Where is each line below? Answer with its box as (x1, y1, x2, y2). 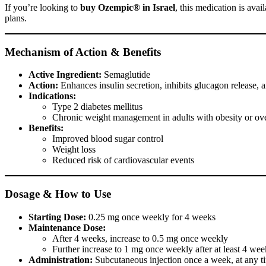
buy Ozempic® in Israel (80, 2, 175, 12)
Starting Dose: (28, 211, 86, 222)
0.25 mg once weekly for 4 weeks (86, 211, 216, 222)
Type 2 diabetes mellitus (52, 102, 142, 112)
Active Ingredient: (28, 69, 102, 80)
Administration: (28, 254, 93, 265)
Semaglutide (102, 69, 150, 80)
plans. (5, 12, 27, 23)
